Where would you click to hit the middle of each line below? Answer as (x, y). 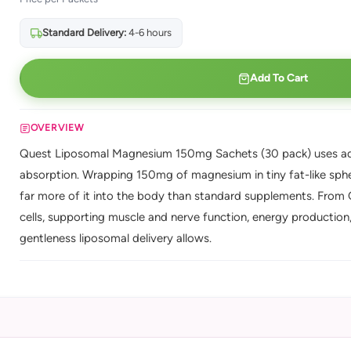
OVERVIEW (57, 128)
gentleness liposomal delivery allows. (115, 238)
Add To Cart (279, 78)
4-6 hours (148, 33)
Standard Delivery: (84, 33)
